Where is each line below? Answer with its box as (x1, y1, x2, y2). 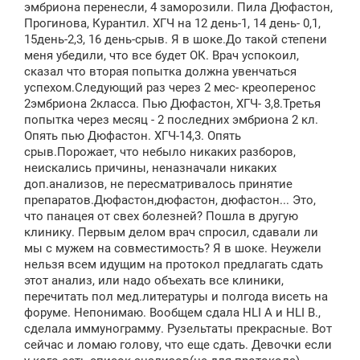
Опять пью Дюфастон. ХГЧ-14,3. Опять (24, 129, 241, 144)
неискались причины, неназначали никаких (24, 161, 276, 176)
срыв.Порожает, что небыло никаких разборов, (24, 145, 296, 160)
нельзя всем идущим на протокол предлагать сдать (24, 257, 323, 272)
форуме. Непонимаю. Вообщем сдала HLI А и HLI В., (24, 305, 321, 321)
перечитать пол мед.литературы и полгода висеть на (24, 289, 328, 305)
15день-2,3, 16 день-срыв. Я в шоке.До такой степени (24, 32, 327, 47)
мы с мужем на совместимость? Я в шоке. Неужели (24, 241, 321, 256)
